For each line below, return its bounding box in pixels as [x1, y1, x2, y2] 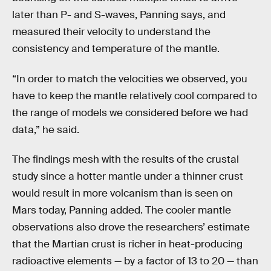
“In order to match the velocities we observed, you [12, 72, 247, 85]
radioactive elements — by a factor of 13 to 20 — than [12, 255, 258, 268]
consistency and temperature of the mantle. [12, 42, 220, 55]
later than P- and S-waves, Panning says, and [12, 8, 226, 21]
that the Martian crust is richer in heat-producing [12, 238, 243, 251]
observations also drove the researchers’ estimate [12, 221, 250, 234]
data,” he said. [12, 123, 79, 136]
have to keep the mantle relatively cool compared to [12, 89, 257, 102]
